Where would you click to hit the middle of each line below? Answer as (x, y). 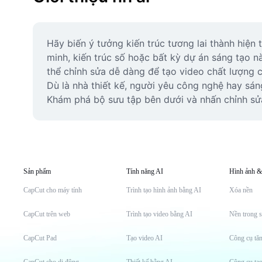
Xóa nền (241, 190)
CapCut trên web (47, 214)
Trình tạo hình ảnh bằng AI (164, 190)
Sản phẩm (37, 171)
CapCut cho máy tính (53, 190)
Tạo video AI (144, 238)
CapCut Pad (40, 238)
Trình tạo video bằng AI (159, 214)
